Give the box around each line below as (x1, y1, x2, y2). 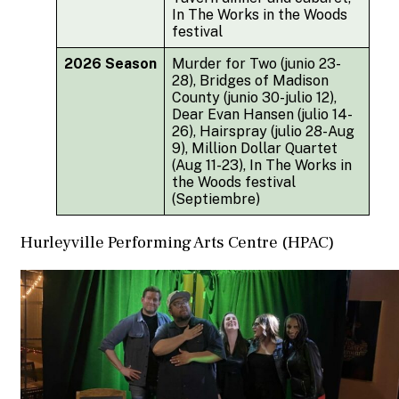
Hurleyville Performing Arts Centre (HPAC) (20, 232, 334, 254)
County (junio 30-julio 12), (172, 88, 337, 106)
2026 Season (64, 54, 157, 72)
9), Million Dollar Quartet (172, 139, 338, 157)
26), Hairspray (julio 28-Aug (172, 122, 354, 140)
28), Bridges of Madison (172, 71, 329, 89)
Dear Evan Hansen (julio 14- (172, 105, 353, 123)
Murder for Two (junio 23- (172, 54, 341, 72)
